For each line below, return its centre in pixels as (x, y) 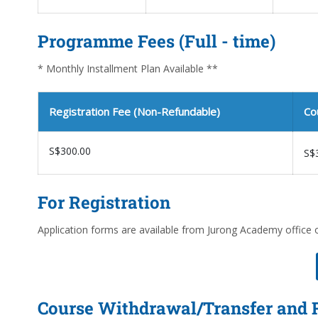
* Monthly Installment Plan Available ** (128, 68)
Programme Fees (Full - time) (157, 41)
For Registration (104, 202)
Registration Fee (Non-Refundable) (135, 111)
